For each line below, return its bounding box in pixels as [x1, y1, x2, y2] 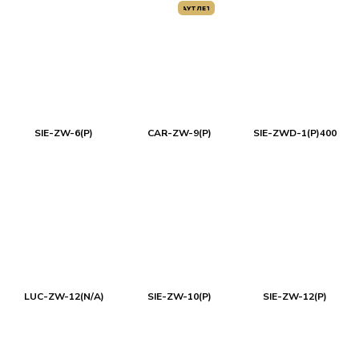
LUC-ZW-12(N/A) [23, 290, 104, 303]
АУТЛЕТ [180, 4, 212, 13]
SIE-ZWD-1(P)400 [252, 127, 337, 139]
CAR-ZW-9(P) [147, 127, 212, 139]
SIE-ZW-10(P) [147, 290, 212, 303]
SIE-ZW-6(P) [34, 127, 94, 139]
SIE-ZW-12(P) [262, 290, 327, 303]
